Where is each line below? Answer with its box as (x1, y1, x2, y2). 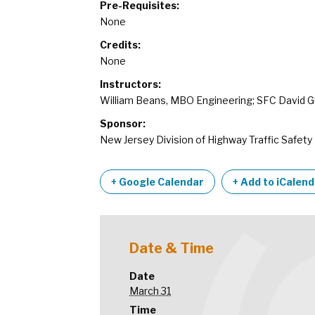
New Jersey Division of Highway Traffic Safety (100, 134, 312, 146)
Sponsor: (100, 117, 146, 129)
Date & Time (129, 240, 214, 257)
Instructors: (100, 78, 161, 90)
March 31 (129, 284, 172, 297)
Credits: (100, 39, 141, 51)
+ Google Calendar (111, 176, 204, 188)
